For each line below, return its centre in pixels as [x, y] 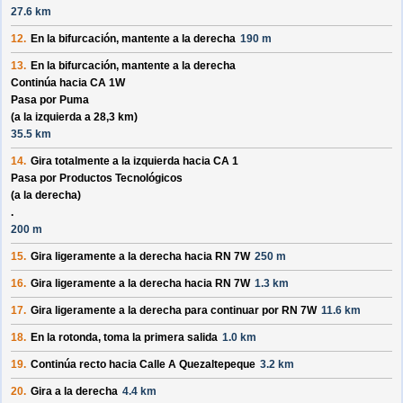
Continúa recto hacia [85, 365]
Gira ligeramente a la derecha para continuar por [156, 311]
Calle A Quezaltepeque [197, 365]
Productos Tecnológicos [121, 179]
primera [164, 338]
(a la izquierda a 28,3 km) [74, 117]
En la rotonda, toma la [87, 338]
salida [201, 338]
